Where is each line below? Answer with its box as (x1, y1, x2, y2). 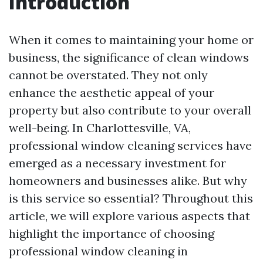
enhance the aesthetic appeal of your (9, 85, 214, 100)
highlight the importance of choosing (9, 226, 214, 241)
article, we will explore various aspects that (9, 208, 250, 223)
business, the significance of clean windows (9, 50, 249, 65)
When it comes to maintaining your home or (9, 32, 254, 47)
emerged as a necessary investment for (9, 156, 226, 170)
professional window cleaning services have (9, 138, 252, 153)
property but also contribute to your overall (9, 103, 251, 117)
